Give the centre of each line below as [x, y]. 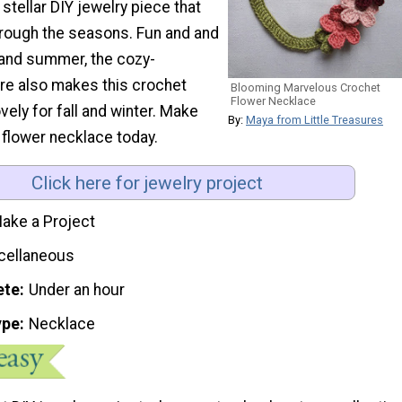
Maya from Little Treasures [315, 119]
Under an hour [77, 289]
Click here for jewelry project [147, 183]
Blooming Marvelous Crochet [306, 87]
